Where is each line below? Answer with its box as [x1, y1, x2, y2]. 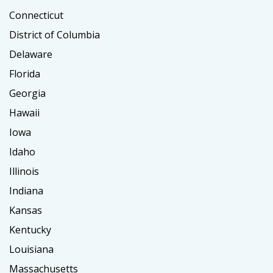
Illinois [9, 164, 39, 178]
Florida [9, 66, 40, 80]
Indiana [9, 183, 43, 197]
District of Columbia [9, 27, 100, 41]
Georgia [9, 86, 46, 100]
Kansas [9, 203, 42, 217]
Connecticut [9, 8, 63, 22]
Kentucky [9, 222, 51, 236]
